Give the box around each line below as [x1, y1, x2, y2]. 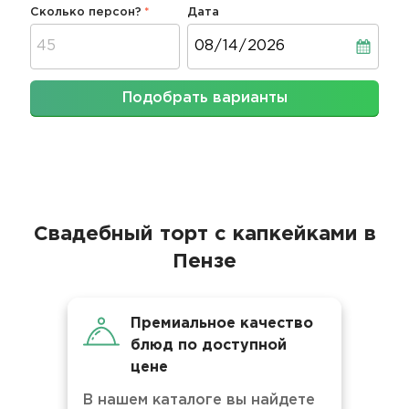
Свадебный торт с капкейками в [33, 225, 376, 244]
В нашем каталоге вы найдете [83, 393, 315, 407]
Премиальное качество [131, 317, 313, 330]
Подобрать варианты [121, 91, 288, 105]
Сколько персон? [30, 7, 142, 17]
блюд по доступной [131, 339, 287, 352]
